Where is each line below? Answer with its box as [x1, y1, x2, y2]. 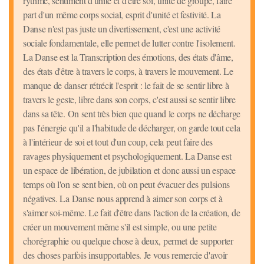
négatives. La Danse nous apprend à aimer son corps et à [23, 192, 223, 205]
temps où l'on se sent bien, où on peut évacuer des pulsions [23, 178, 230, 191]
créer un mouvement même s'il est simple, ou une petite [23, 220, 217, 233]
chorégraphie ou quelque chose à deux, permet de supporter [23, 235, 233, 247]
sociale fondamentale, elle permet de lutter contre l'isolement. [23, 37, 236, 49]
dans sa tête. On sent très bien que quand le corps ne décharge [23, 107, 241, 120]
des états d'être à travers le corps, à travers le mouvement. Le [23, 65, 233, 78]
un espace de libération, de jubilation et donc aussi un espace [23, 164, 236, 177]
